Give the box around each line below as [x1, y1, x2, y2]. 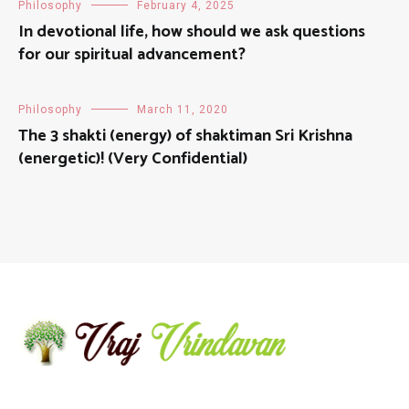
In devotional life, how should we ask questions [18, 18, 365, 47]
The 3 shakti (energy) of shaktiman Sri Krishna [18, 122, 352, 151]
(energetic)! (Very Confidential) [18, 145, 247, 173]
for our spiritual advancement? [18, 41, 246, 69]
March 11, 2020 [137, 103, 228, 117]
